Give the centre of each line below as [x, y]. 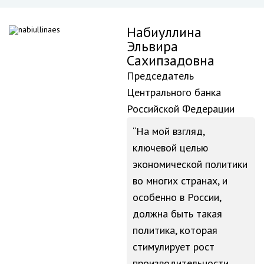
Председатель [160, 76]
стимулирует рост [174, 247]
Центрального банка [174, 92]
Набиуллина [164, 32]
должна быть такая [177, 214]
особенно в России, [177, 197]
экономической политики [190, 164]
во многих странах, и [180, 181]
